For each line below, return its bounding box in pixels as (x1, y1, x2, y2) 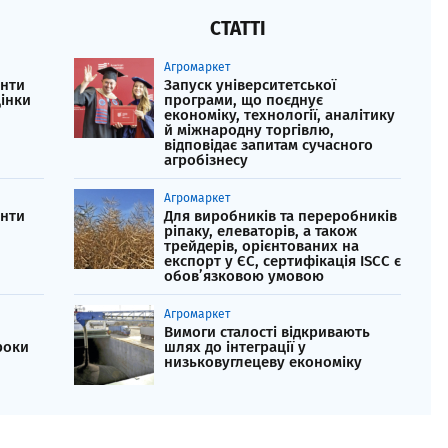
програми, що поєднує (164, 91, 323, 110)
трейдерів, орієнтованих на (164, 237, 359, 256)
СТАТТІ (209, 17, 266, 41)
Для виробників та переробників (164, 207, 397, 226)
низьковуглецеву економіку (164, 353, 362, 372)
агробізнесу (164, 151, 248, 170)
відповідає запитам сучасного (164, 136, 373, 155)
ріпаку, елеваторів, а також (164, 222, 357, 241)
